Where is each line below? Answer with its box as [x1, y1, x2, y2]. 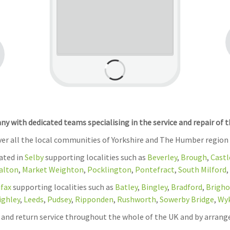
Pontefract [135, 164, 175, 175]
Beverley [147, 152, 177, 163]
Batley [114, 182, 138, 193]
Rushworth [117, 194, 156, 205]
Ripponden [74, 194, 113, 205]
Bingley [141, 182, 167, 193]
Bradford [170, 182, 202, 193]
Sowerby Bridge [159, 194, 214, 205]
